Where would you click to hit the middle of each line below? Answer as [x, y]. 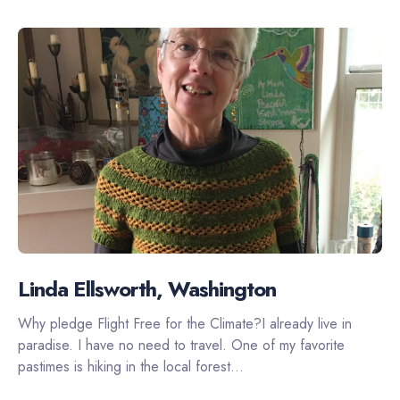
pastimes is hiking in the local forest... [131, 366]
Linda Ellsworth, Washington [147, 288]
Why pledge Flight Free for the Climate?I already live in [185, 323]
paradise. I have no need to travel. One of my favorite [181, 345]
